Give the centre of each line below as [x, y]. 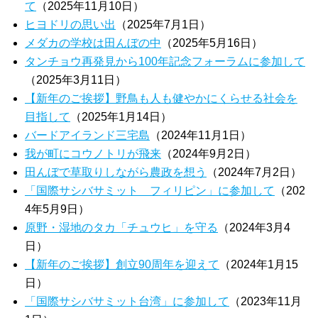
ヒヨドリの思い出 [70, 24]
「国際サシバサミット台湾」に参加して [127, 301]
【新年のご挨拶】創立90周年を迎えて [122, 264]
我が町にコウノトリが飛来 [93, 154]
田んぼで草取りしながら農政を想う [116, 172]
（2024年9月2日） [209, 154]
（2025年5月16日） [212, 43]
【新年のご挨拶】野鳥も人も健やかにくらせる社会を [161, 98]
